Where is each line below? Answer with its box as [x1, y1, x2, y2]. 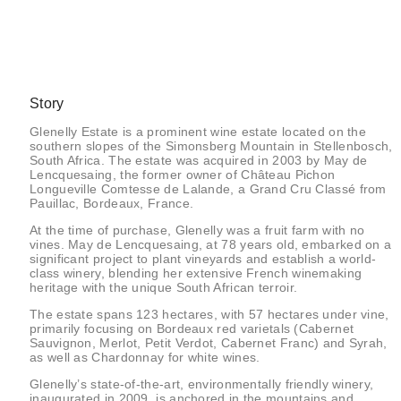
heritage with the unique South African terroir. [30, 279, 298, 294]
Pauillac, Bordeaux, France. [30, 195, 194, 210]
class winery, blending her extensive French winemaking [30, 265, 363, 280]
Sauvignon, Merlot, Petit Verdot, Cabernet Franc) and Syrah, [30, 335, 388, 350]
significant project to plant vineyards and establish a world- [30, 251, 377, 266]
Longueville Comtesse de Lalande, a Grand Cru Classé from [30, 181, 387, 196]
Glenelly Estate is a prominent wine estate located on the [30, 124, 367, 139]
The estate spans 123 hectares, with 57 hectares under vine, [30, 306, 389, 321]
